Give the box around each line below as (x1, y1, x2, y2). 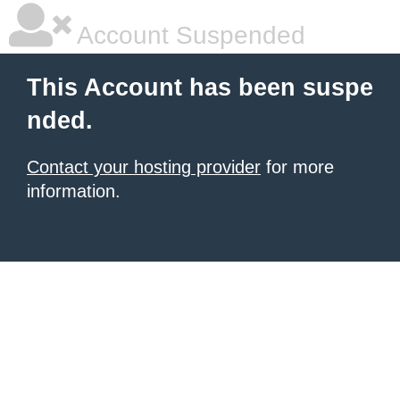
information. (27, 181, 121, 201)
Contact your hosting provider (27, 157, 261, 177)
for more (261, 157, 334, 177)
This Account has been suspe (27, 74, 373, 101)
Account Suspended (71, 21, 305, 49)
